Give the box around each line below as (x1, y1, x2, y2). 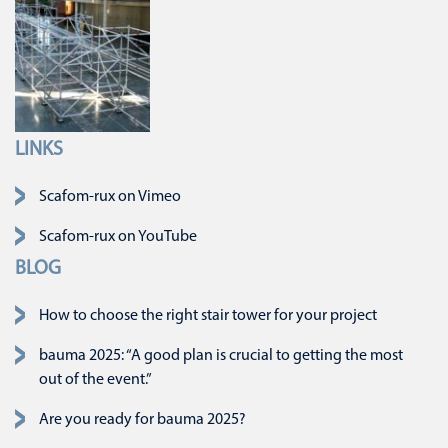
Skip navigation (14, 179, 119, 196)
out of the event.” (39, 371, 152, 388)
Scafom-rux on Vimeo (39, 188, 181, 205)
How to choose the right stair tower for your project (39, 307, 377, 324)
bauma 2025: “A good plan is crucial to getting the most (39, 347, 403, 364)
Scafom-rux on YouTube (39, 228, 197, 245)
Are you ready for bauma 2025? (39, 411, 246, 428)
